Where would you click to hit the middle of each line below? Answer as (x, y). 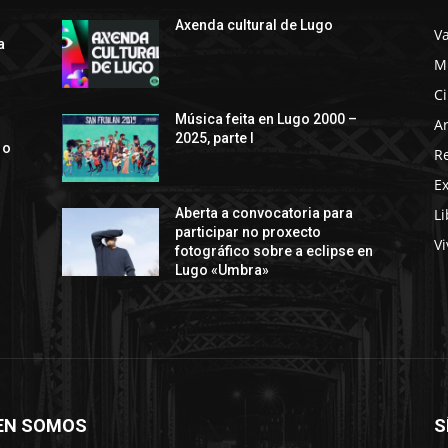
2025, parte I (215, 137)
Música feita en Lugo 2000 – (266, 118)
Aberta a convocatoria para (264, 212)
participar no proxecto (248, 231)
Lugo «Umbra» (222, 269)
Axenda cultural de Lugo (254, 24)
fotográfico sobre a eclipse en (274, 250)
